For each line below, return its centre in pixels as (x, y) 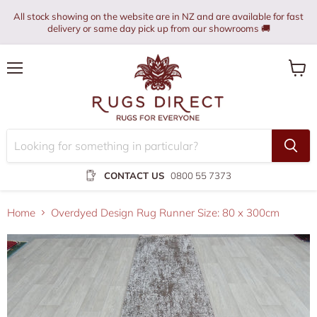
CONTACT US (134, 175)
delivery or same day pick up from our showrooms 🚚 (158, 28)
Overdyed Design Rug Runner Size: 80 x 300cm (165, 212)
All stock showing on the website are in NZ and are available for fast (158, 16)
